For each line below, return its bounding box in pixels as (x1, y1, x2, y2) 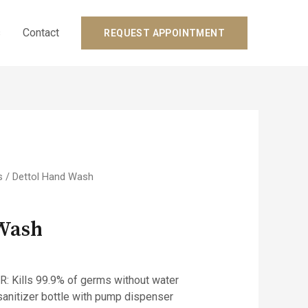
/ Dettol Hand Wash (3, 170, 94, 184)
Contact (23, 26, 60, 39)
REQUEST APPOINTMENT (104, 27, 225, 38)
